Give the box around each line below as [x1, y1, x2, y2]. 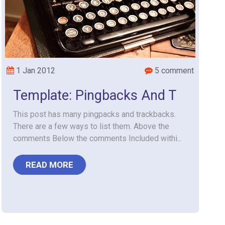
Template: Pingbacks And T [13, 87, 176, 103]
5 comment [152, 66, 194, 75]
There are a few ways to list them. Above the [13, 122, 169, 131]
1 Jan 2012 [14, 66, 55, 75]
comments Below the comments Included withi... [13, 134, 182, 143]
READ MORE [25, 160, 73, 170]
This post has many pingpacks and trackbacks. [13, 109, 176, 119]
